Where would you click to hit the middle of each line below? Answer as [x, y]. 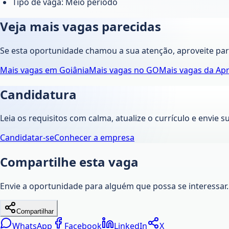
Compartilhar [35, 212]
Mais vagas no [118, 70]
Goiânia [74, 70]
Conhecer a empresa [94, 138]
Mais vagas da [187, 70]
